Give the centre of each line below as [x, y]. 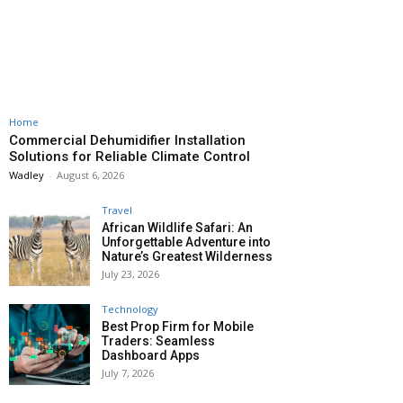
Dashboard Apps [151, 356]
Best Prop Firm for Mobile [178, 327]
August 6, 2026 [90, 175]
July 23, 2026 [130, 274]
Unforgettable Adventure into [186, 242]
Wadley [27, 175]
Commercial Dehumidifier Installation [127, 141]
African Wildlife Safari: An [177, 228]
